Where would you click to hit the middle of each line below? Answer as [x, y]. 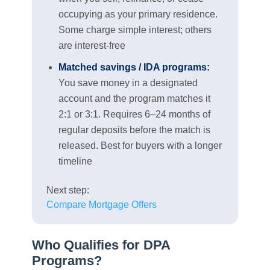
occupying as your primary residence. [138, 14]
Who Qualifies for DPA [101, 245]
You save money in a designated [128, 83]
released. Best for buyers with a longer [140, 145]
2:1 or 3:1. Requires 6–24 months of [134, 114]
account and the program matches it [134, 98]
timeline [75, 161]
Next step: [67, 190]
